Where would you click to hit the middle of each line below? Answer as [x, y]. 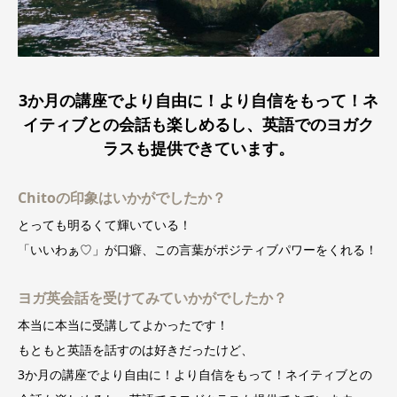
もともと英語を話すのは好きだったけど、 [136, 350]
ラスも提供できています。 [198, 148]
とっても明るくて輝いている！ [105, 225]
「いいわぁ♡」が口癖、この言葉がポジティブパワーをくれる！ [198, 250]
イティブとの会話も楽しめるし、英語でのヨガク [198, 124]
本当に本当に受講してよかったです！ [123, 325]
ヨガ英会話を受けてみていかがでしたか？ [152, 298]
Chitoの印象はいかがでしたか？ [122, 198]
